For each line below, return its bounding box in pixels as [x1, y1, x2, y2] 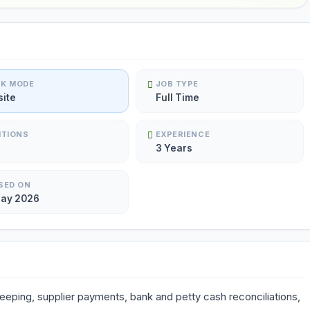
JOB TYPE [155, 79, 199, 89]
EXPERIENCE [155, 129, 210, 139]
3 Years [155, 143, 192, 154]
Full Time [155, 92, 199, 103]
